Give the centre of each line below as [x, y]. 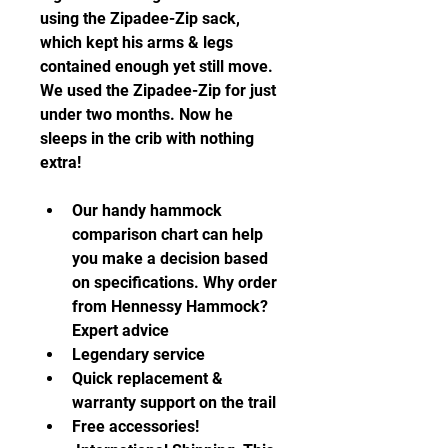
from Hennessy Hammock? [170, 306]
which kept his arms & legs [136, 42]
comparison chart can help [167, 234]
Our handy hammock [147, 210]
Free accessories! [135, 426]
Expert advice [122, 330]
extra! [60, 162]
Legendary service [138, 354]
